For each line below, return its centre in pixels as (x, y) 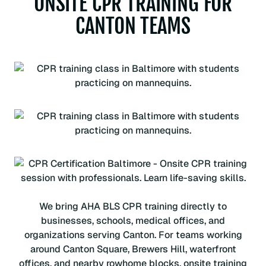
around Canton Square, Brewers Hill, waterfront (133, 249)
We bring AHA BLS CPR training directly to (133, 207)
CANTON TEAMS (133, 26)
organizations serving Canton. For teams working (133, 235)
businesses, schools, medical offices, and (133, 221)
